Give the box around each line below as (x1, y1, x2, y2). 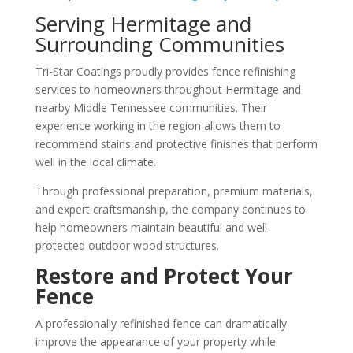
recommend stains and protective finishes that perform (35, 136, 318, 151)
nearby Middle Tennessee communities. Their (35, 99, 267, 115)
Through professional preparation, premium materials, (35, 183, 313, 199)
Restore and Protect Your (35, 261, 293, 290)
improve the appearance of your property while (35, 333, 276, 349)
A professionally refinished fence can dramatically (35, 315, 287, 331)
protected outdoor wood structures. (35, 237, 219, 253)
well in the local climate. (35, 154, 156, 169)
